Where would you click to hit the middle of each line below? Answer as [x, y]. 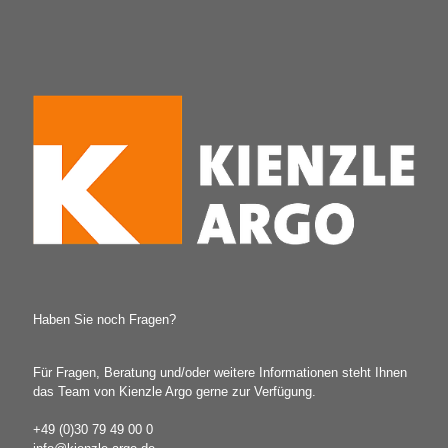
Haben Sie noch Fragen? [104, 320]
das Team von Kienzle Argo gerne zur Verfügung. [174, 392]
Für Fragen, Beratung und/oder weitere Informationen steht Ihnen [220, 373]
